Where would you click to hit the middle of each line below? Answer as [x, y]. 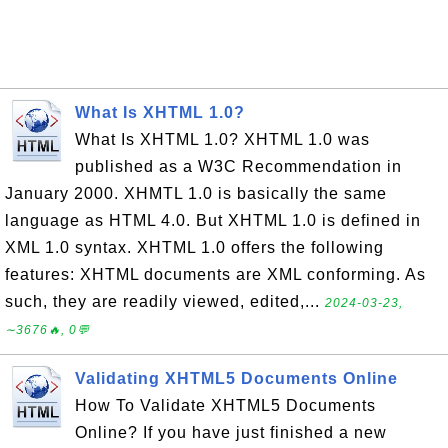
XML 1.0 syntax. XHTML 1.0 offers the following [194, 247]
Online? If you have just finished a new [231, 432]
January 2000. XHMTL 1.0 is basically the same [196, 193]
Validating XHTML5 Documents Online [236, 378]
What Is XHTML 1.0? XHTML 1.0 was [222, 139]
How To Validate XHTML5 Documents [225, 405]
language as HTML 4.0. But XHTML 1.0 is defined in [213, 220]
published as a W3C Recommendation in [238, 166]
